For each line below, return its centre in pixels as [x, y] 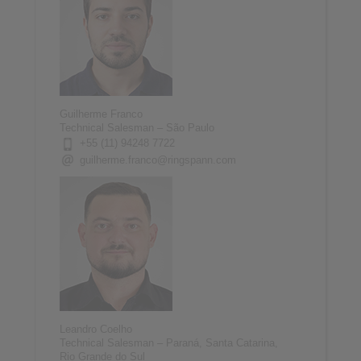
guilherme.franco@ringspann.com [158, 160]
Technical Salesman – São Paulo [137, 127]
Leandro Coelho [95, 329]
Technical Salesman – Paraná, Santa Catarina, [168, 342]
